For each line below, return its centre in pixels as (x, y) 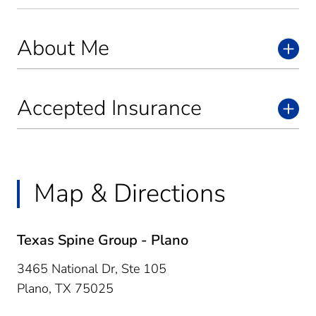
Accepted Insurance (109, 108)
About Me (63, 48)
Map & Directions (130, 193)
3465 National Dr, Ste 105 (92, 268)
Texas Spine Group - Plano (103, 240)
